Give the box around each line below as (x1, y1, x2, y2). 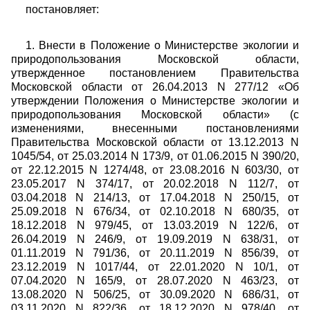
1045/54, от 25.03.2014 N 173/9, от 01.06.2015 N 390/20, (11, 150, 299, 162)
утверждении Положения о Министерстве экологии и (11, 95, 299, 107)
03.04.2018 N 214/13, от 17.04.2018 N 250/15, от (11, 192, 299, 203)
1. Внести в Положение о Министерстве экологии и (25, 39, 299, 51)
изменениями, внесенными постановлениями (11, 122, 299, 134)
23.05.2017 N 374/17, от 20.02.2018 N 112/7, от (11, 178, 299, 190)
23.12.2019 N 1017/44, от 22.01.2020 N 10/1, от (11, 261, 299, 273)
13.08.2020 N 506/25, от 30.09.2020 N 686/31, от (11, 289, 299, 300)
